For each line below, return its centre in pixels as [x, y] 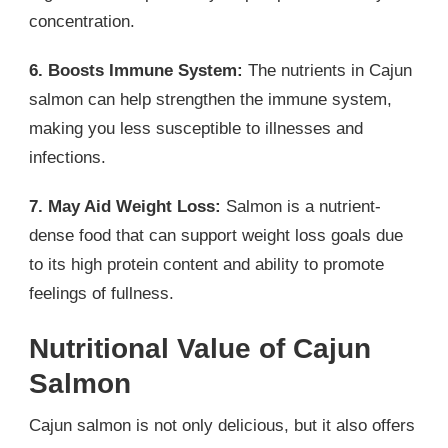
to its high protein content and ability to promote [206, 264]
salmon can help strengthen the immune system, [210, 99]
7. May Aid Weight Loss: [125, 206]
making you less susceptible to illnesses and [196, 128]
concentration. [82, 21]
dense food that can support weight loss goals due [216, 235]
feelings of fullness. [101, 293]
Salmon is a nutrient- [301, 206]
